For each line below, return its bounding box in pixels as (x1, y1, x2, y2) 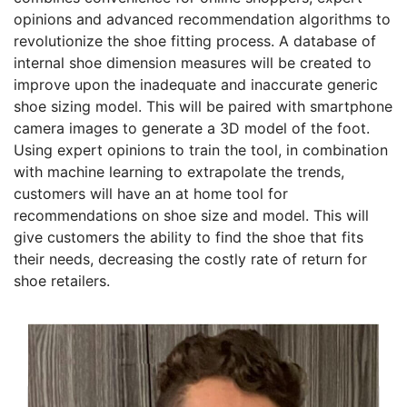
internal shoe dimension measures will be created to (14, 54, 372, 73)
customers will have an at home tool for (14, 184, 288, 203)
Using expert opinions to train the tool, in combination (14, 141, 388, 160)
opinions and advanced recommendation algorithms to (14, 10, 391, 29)
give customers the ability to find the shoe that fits (14, 228, 363, 247)
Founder (146, 342, 261, 378)
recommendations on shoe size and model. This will (14, 206, 369, 225)
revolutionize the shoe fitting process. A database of (14, 32, 376, 51)
